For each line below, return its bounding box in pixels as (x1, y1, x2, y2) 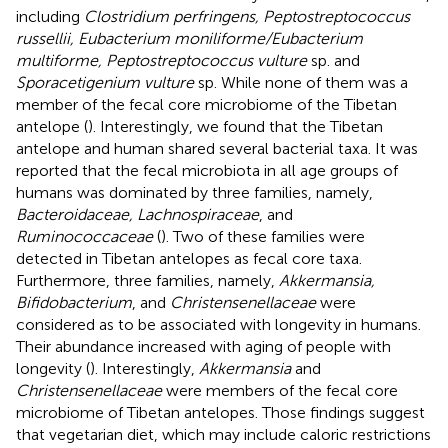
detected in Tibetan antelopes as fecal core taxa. (16, 248, 362, 268)
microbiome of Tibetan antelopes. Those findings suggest (16, 402, 425, 422)
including (16, 6, 84, 26)
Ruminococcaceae (16, 226, 153, 246)
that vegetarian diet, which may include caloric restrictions (16, 424, 431, 444)
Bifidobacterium (16, 292, 132, 312)
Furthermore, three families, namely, (16, 270, 279, 290)
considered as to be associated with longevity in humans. (16, 314, 421, 334)
